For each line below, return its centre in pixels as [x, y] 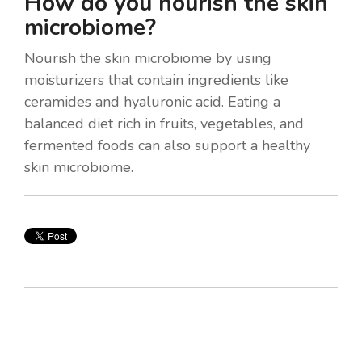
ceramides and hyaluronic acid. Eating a [152, 101]
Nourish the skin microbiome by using [148, 58]
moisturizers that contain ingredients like [156, 80]
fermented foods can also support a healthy [167, 145]
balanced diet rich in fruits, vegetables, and [164, 123]
